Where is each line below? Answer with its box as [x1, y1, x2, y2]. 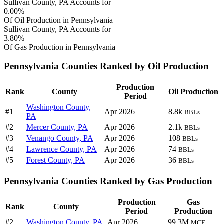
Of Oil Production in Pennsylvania [4, 15, 113, 24]
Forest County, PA [26, 156, 85, 165]
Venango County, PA [26, 134, 93, 143]
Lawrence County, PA [26, 145, 97, 154]
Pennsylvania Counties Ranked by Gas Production [4, 175, 212, 186]
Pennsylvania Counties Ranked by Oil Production [4, 61, 209, 72]
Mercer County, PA [26, 123, 88, 132]
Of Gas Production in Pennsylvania [4, 42, 115, 51]
